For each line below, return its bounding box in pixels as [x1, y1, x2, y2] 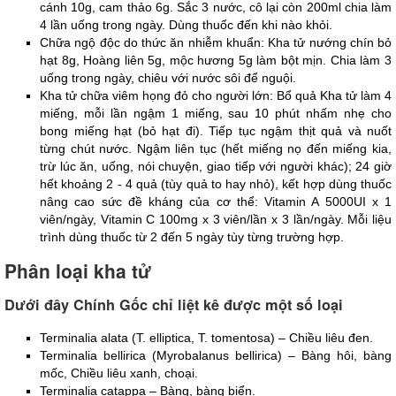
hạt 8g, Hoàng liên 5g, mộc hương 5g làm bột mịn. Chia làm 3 [40, 53, 392, 68]
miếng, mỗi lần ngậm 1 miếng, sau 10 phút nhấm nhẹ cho [40, 106, 392, 121]
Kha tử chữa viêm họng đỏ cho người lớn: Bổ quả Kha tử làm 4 [40, 88, 392, 103]
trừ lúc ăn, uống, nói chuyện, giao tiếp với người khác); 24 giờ [40, 159, 392, 174]
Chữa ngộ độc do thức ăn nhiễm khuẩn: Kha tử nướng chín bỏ [40, 35, 392, 50]
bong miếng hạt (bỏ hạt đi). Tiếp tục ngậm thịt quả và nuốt [40, 124, 392, 139]
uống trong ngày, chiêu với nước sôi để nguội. [40, 71, 296, 86]
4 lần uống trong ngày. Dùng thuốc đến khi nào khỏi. [40, 18, 332, 33]
